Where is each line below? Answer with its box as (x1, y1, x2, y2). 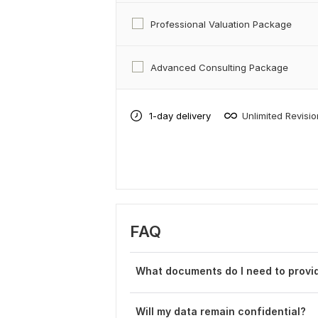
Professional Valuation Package (150, 18, 292, 31)
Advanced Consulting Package (150, 62, 288, 74)
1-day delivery (149, 109, 211, 121)
